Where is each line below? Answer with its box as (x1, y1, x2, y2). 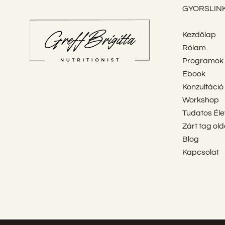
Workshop (182, 96, 219, 104)
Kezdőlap (182, 31, 216, 39)
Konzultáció (182, 83, 223, 91)
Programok (182, 57, 223, 65)
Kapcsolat (182, 148, 219, 156)
